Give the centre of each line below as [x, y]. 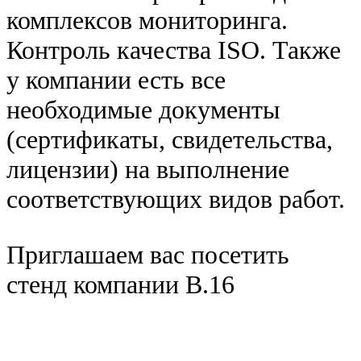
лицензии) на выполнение [148, 170]
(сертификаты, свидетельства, [170, 140]
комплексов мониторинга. [147, 21]
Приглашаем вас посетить [148, 255]
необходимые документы [143, 110]
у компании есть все [116, 80]
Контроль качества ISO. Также [174, 50]
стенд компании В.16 [120, 285]
